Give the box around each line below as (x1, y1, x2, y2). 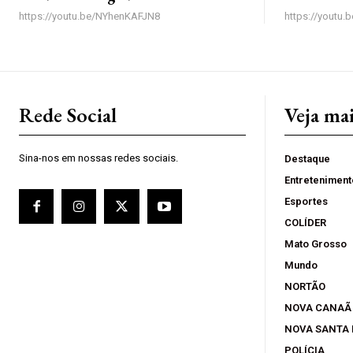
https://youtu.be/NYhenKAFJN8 (19, 9, 160, 22)
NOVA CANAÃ (284, 301, 351, 314)
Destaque (284, 152, 330, 165)
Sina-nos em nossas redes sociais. (19, 151, 178, 164)
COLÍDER (284, 216, 326, 229)
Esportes (284, 195, 328, 207)
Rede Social (19, 101, 117, 128)
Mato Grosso (284, 237, 347, 250)
